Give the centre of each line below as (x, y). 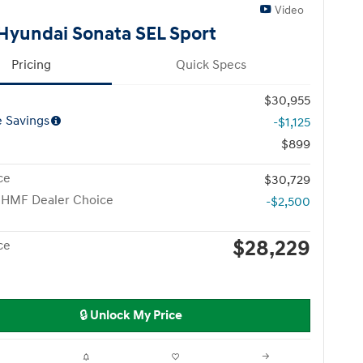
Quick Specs (211, 65)
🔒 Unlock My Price (130, 315)
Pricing (31, 65)
